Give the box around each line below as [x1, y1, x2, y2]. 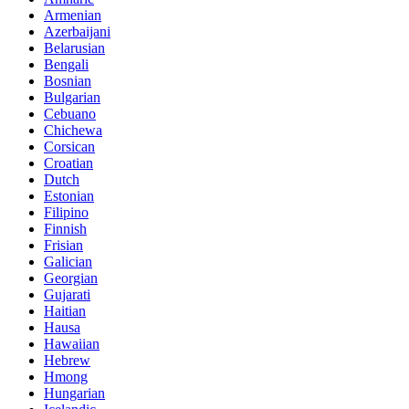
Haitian [44, 302, 86, 319]
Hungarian [44, 384, 105, 401]
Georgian [44, 269, 98, 286]
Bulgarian [44, 89, 100, 105]
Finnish [44, 220, 87, 236]
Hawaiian [44, 335, 100, 351]
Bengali [44, 56, 89, 72]
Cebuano [44, 105, 96, 121]
